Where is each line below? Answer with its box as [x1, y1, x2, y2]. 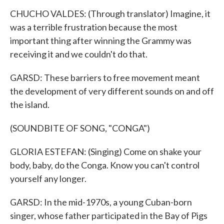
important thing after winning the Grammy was [10, 35, 191, 46]
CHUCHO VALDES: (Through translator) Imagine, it [10, 8, 210, 19]
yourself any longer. [10, 173, 86, 184]
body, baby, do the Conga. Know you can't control [10, 159, 199, 170]
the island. [10, 99, 49, 110]
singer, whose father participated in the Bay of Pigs [10, 210, 207, 221]
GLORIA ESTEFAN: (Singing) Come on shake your [10, 146, 201, 157]
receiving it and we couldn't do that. [10, 48, 147, 59]
